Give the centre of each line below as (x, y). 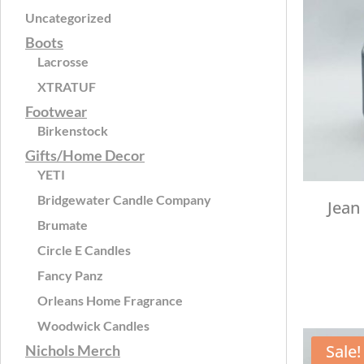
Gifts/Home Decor (85, 155)
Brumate (63, 224)
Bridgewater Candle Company (124, 199)
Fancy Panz (70, 275)
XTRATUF (67, 86)
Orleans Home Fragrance (110, 300)
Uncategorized (68, 17)
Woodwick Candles (93, 325)
